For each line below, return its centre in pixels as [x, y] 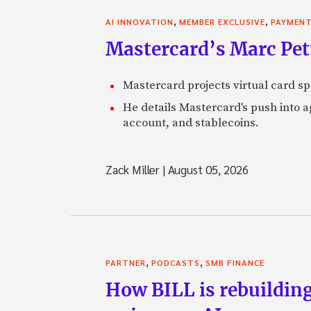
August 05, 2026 [207, 170]
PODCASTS [176, 263]
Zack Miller [134, 170]
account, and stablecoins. [191, 123]
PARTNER [126, 263]
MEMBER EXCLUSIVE [222, 22]
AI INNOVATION [140, 22]
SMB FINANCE [235, 263]
